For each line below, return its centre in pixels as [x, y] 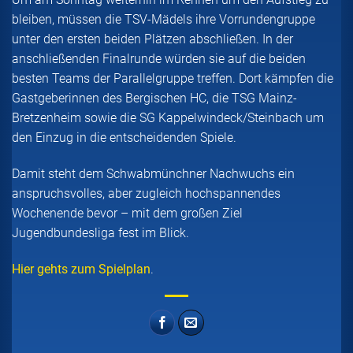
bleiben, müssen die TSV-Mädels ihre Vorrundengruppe [163, 19]
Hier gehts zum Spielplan [81, 269]
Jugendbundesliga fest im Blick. [100, 232]
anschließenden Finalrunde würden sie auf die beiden [159, 58]
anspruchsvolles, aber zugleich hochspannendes [146, 193]
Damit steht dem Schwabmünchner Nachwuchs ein [153, 173]
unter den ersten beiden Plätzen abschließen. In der [152, 39]
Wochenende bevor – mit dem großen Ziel [127, 213]
